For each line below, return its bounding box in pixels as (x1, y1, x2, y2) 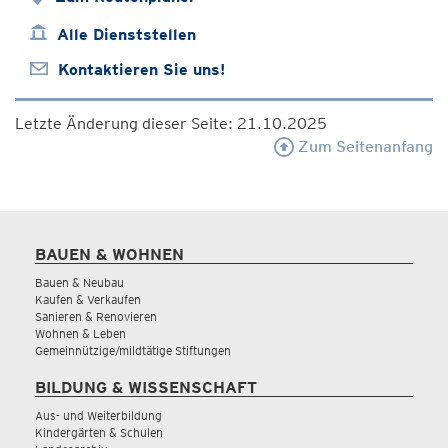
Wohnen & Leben (35, 326, 126, 341)
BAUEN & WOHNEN (35, 245, 184, 264)
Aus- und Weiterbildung (35, 408, 162, 423)
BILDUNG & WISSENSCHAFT (35, 378, 257, 397)
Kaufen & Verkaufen (35, 292, 141, 307)
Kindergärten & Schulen (35, 425, 163, 440)
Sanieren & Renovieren (35, 309, 157, 324)
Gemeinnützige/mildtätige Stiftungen (35, 343, 231, 358)
